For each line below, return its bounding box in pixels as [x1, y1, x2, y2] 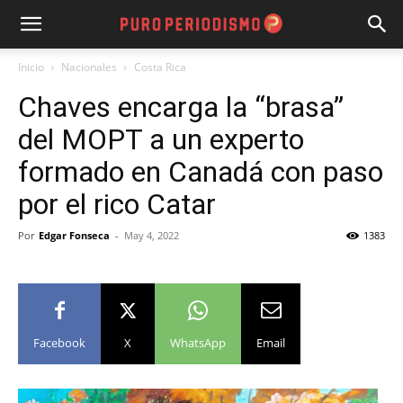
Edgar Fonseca [39, 228, 110, 242]
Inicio [18, 59, 44, 75]
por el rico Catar [18, 187, 216, 221]
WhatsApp [170, 335, 226, 351]
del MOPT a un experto [18, 122, 304, 157]
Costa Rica [134, 59, 186, 75]
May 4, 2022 [124, 228, 179, 242]
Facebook [33, 335, 85, 351]
